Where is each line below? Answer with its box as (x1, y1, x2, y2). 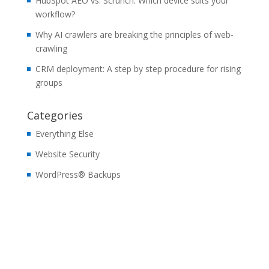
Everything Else (35, 127, 94, 139)
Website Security (35, 148, 100, 160)
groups (35, 76, 62, 88)
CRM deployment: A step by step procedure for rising (35, 62, 241, 74)
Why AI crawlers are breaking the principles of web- (35, 28, 234, 40)
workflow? (35, 8, 75, 20)
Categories (26, 107, 83, 122)
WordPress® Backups (35, 168, 121, 180)
